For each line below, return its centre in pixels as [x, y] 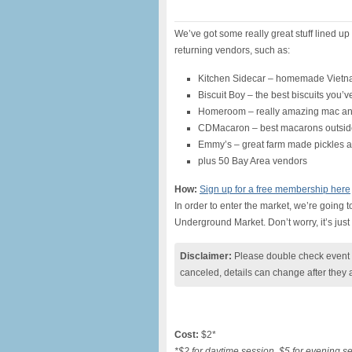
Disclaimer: [206, 256]
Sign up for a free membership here [275, 189]
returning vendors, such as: [232, 50]
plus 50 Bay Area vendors [253, 161]
